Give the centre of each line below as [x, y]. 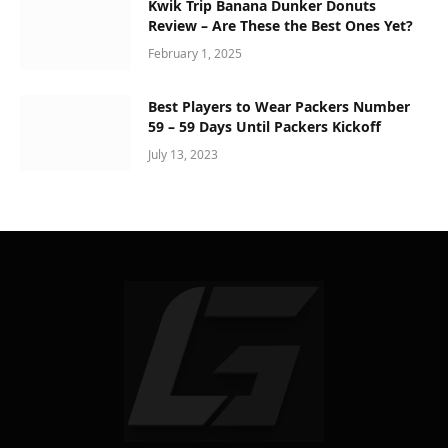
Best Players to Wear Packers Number [279, 106]
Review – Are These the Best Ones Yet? [280, 25]
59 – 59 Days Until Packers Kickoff [264, 126]
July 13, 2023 [183, 154]
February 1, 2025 [195, 53]
